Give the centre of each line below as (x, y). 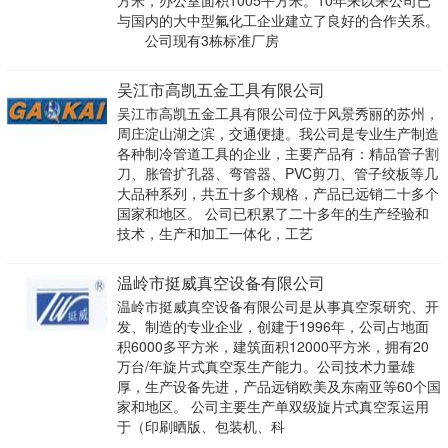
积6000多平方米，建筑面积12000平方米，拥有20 (272, 346)
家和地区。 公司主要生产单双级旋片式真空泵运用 (272, 406)
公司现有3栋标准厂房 (197, 40)
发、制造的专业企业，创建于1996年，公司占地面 (272, 326)
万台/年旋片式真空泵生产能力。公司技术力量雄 (265, 366)
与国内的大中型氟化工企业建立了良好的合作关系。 (277, 20)
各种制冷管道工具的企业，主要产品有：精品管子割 (277, 153)
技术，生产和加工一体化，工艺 (214, 233)
